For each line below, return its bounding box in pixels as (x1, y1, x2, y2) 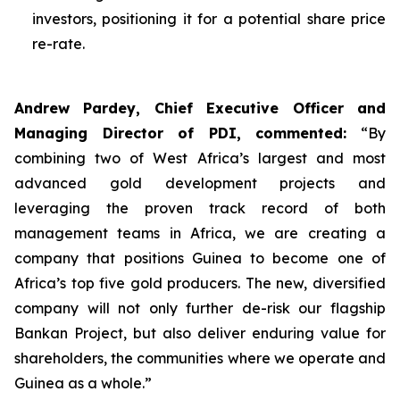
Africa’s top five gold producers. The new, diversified (14, 274, 386, 292)
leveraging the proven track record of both (14, 199, 386, 217)
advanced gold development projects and (14, 174, 386, 192)
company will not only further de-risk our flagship (14, 299, 386, 317)
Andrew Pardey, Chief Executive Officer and (14, 99, 386, 117)
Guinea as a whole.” (14, 374, 152, 392)
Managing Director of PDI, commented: (14, 124, 347, 142)
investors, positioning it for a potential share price (32, 10, 386, 28)
